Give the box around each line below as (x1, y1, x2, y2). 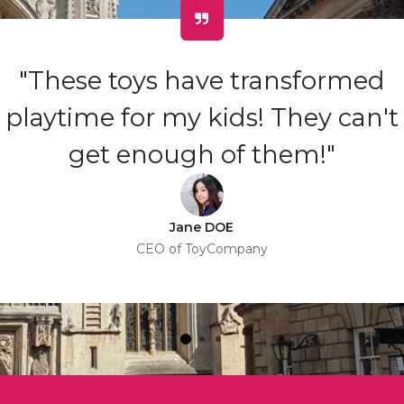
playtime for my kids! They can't (5, 101, 399, 133)
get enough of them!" (68, 138, 335, 170)
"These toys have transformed (18, 64, 385, 96)
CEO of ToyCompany (135, 240, 268, 257)
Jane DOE (170, 218, 234, 235)
